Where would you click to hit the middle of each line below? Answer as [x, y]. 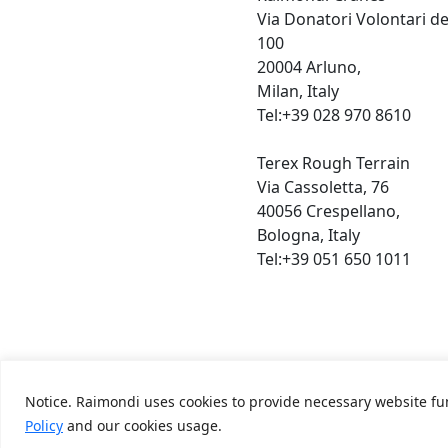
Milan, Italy [297, 91]
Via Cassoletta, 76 [322, 187]
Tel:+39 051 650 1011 [333, 259]
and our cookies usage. [142, 425]
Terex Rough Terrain [333, 163]
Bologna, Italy [308, 235]
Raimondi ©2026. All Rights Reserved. [254, 435]
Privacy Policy [314, 411]
